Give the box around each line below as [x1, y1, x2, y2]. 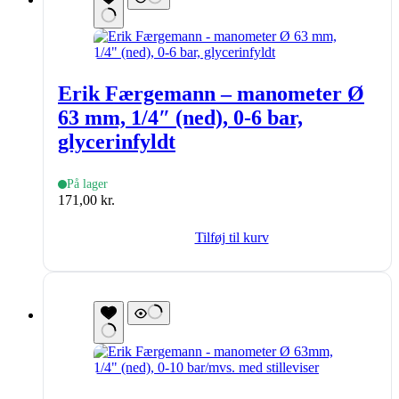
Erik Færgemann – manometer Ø [58, 81, 364, 105]
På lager [67, 176, 108, 191]
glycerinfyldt [58, 129, 175, 153]
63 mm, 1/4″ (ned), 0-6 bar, [58, 105, 303, 129]
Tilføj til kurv [194, 229, 269, 245]
